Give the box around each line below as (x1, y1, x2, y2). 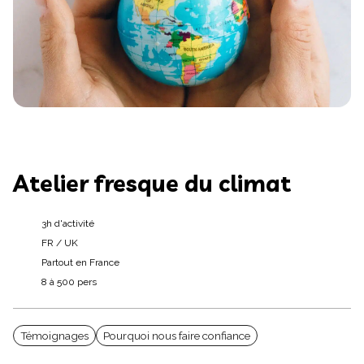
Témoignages (20, 329, 89, 342)
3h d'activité (41, 218, 94, 229)
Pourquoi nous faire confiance (103, 329, 250, 342)
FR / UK (41, 237, 78, 249)
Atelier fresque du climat (13, 169, 291, 197)
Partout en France (41, 257, 119, 268)
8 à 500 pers (41, 276, 97, 288)
